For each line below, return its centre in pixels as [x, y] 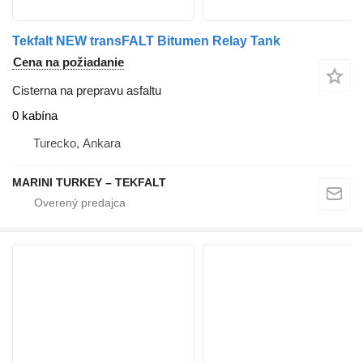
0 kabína [35, 115]
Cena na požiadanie [68, 62]
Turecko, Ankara [77, 143]
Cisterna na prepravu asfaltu [87, 90]
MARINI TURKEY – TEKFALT [89, 182]
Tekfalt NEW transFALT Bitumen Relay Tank [146, 41]
